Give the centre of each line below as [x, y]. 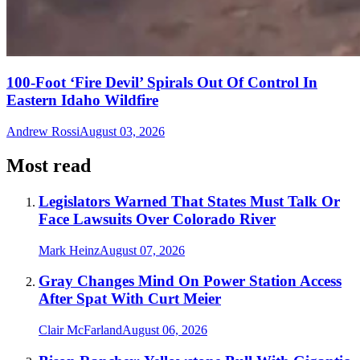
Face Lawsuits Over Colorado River [157, 219]
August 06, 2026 [165, 330]
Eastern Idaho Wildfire [82, 100]
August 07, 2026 [142, 250]
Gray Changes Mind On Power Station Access [190, 281]
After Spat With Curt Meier [130, 299]
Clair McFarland [80, 330]
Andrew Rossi [43, 132]
